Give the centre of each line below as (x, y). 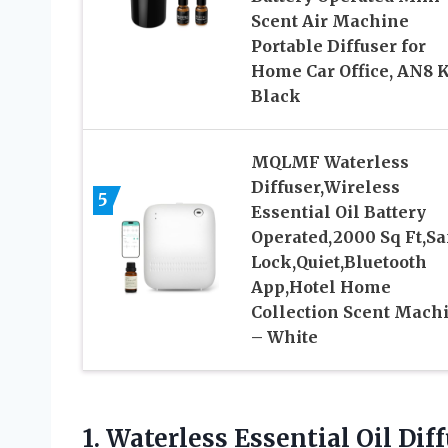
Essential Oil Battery (338, 211)
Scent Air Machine (329, 20)
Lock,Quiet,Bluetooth (338, 261)
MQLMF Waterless (329, 161)
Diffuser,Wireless (325, 186)
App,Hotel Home (320, 286)
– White (284, 336)
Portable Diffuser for (338, 45)
